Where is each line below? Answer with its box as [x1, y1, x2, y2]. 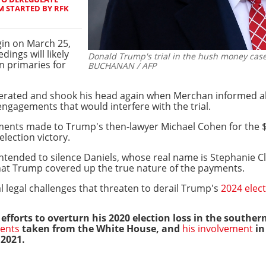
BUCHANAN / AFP [88, 60, 156, 72]
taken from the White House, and [22, 221, 180, 235]
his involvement [180, 221, 255, 235]
